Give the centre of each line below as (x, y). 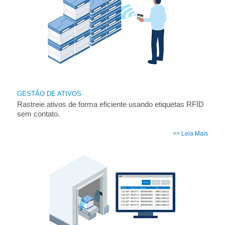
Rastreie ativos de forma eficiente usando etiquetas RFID (110, 104)
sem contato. (38, 114)
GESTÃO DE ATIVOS (49, 93)
